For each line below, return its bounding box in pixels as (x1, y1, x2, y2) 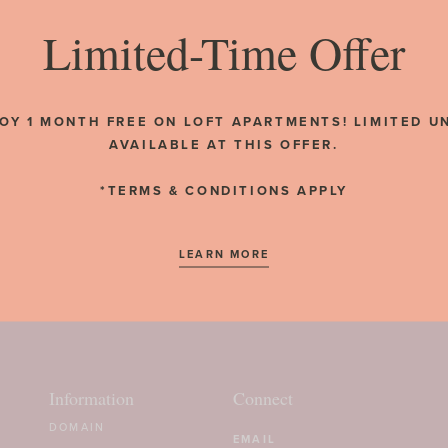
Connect (233, 386, 293, 410)
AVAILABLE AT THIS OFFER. (109, 134, 339, 154)
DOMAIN (49, 419, 106, 435)
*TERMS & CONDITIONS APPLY (100, 180, 348, 200)
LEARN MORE (179, 245, 269, 262)
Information (49, 386, 134, 410)
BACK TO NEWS (170, 98, 278, 114)
